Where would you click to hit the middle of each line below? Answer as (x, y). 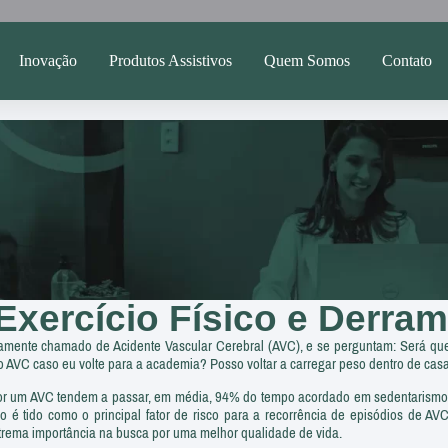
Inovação (47, 60)
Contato (406, 60)
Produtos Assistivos (170, 60)
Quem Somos (306, 60)
